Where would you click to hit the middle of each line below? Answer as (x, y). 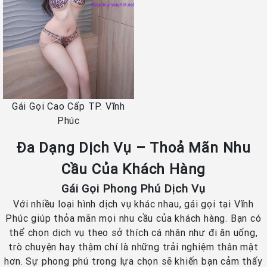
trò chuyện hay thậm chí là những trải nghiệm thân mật (133, 246)
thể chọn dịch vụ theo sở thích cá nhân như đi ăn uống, (133, 232)
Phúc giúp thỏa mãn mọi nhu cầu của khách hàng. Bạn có (133, 218)
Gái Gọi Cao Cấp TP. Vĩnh (69, 106)
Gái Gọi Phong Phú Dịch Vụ (133, 188)
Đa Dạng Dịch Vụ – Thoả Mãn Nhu (133, 147)
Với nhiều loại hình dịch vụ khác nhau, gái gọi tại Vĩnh (133, 204)
